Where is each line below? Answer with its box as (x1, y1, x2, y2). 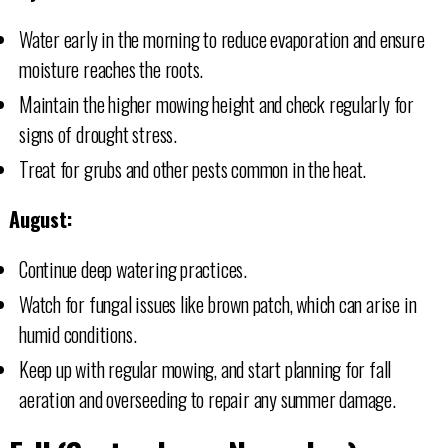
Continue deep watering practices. (18, 253, 248, 284)
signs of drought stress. (18, 118, 177, 149)
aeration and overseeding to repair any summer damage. (18, 383, 396, 414)
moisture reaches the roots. (18, 53, 204, 84)
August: (8, 203, 72, 234)
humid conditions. (18, 318, 137, 349)
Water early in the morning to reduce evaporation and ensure (18, 23, 425, 54)
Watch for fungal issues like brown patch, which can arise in (18, 288, 417, 319)
